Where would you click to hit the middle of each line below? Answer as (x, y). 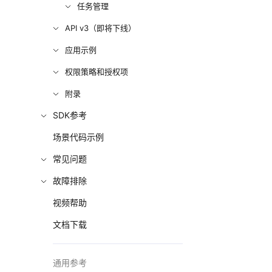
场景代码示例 (79, 137)
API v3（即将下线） (101, 28)
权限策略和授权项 (97, 72)
